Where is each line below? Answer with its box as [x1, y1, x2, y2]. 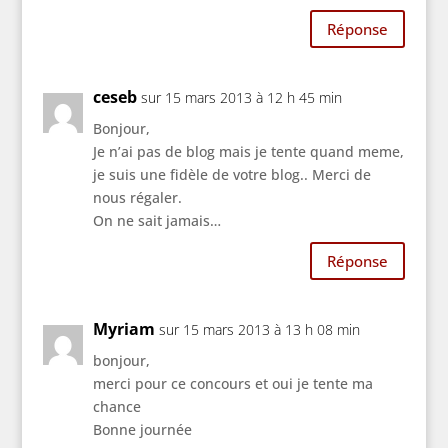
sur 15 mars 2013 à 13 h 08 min [158, 320, 360, 340]
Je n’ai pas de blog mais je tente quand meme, [92, 142, 404, 162]
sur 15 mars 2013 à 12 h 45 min [140, 88, 342, 108]
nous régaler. [92, 188, 182, 208]
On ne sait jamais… [92, 211, 221, 231]
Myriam [92, 318, 155, 341]
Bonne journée [92, 420, 192, 440]
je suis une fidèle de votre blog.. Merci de [92, 165, 371, 185]
